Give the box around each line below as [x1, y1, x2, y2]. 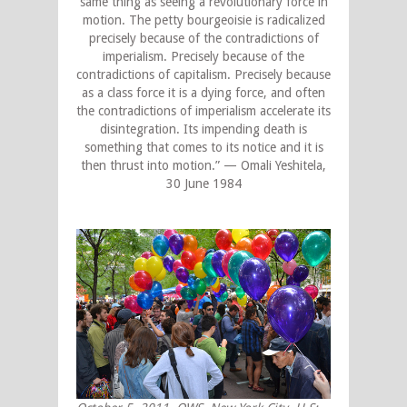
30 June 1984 [165, 176, 242, 192]
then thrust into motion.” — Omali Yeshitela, [81, 158, 326, 174]
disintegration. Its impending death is [100, 122, 307, 137]
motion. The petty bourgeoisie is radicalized [82, 13, 325, 28]
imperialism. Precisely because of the [103, 49, 304, 65]
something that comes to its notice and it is [84, 140, 323, 155]
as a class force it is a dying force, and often [82, 85, 325, 101]
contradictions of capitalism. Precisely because [76, 67, 331, 83]
